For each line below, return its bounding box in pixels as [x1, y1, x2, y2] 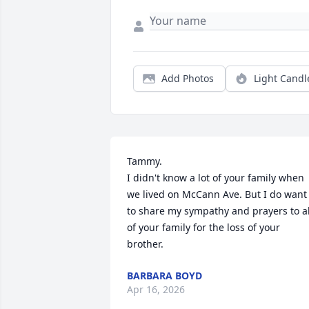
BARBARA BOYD [127, 269, 202, 283]
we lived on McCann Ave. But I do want [127, 188, 307, 201]
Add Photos [161, 72, 214, 86]
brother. [127, 237, 163, 251]
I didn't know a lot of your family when [127, 171, 304, 185]
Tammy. [127, 154, 162, 168]
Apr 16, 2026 [127, 283, 185, 297]
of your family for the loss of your [127, 221, 280, 235]
